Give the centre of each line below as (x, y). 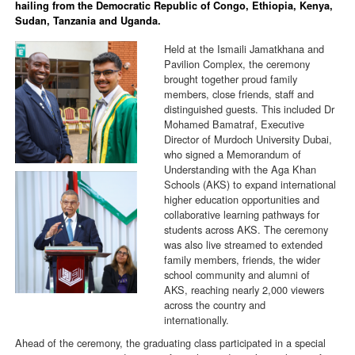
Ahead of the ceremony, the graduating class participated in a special (171, 343)
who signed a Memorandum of (233, 155)
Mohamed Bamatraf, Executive (235, 124)
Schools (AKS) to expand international (250, 185)
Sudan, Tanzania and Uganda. (88, 20)
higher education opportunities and (242, 200)
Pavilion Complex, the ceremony (237, 64)
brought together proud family (231, 79)
